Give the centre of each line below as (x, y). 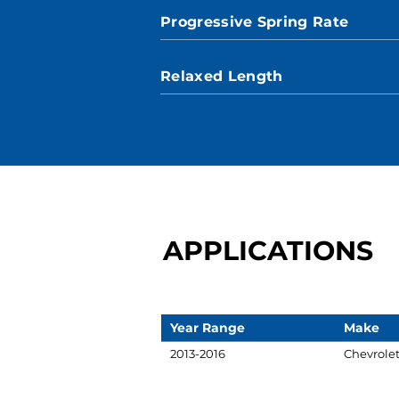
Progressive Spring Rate (255, 22)
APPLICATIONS (268, 251)
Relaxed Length (222, 76)
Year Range (208, 327)
